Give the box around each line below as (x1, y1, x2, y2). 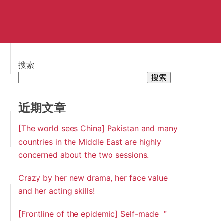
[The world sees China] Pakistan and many (18, 123, 178, 133)
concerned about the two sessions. (18, 150, 149, 160)
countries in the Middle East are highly (18, 137, 161, 147)
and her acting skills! (18, 186, 95, 196)
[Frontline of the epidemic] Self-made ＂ (18, 209, 169, 219)
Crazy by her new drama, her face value (18, 173, 168, 183)
